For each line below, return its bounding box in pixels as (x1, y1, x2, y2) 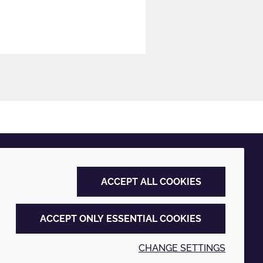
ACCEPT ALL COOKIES (101, 176, 201, 187)
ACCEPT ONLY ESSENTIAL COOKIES (40, 213, 201, 224)
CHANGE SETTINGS (139, 242, 225, 254)
